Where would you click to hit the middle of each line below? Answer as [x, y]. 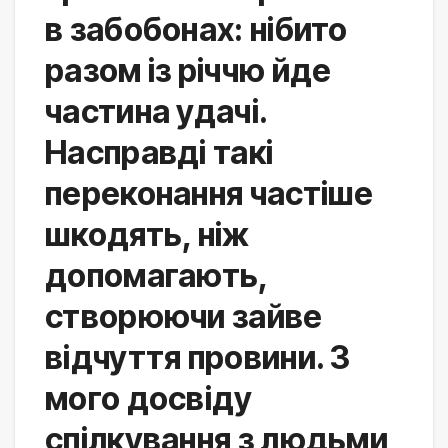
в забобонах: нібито [196, 29]
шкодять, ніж [147, 234]
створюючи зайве [184, 316]
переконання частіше [209, 193]
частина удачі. [156, 111]
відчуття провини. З [198, 357]
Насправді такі [159, 152]
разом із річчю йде [188, 70]
